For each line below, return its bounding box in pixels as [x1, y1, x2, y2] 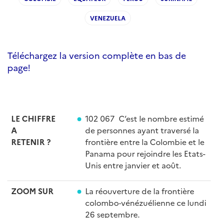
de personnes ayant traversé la [85, 125, 199, 135]
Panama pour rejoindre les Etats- [85, 148, 205, 159]
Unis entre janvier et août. [85, 160, 181, 170]
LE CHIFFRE [11, 113, 55, 124]
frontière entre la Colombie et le [85, 136, 204, 147]
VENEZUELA [90, 14, 126, 22]
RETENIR [11, 136, 47, 147]
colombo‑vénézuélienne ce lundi [85, 197, 206, 208]
